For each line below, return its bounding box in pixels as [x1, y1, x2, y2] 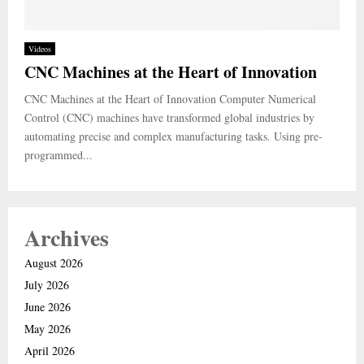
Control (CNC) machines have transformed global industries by [24, 109, 314, 125]
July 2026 [24, 276, 69, 292]
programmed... [24, 146, 93, 162]
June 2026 [24, 298, 71, 314]
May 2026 [24, 320, 71, 336]
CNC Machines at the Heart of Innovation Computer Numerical [24, 90, 316, 106]
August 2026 [24, 254, 83, 271]
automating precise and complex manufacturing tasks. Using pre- [24, 128, 323, 144]
